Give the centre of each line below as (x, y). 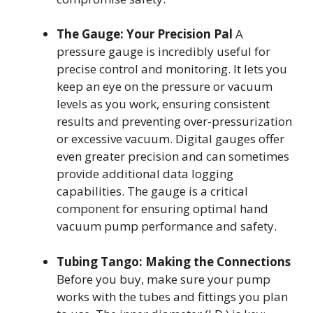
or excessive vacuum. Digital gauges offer (170, 139)
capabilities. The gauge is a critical (152, 191)
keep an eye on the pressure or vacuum (165, 87)
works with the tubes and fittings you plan (172, 296)
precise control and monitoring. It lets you (172, 69)
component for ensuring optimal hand (162, 209)
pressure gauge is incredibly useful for (163, 52)
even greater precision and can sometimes (173, 156)
